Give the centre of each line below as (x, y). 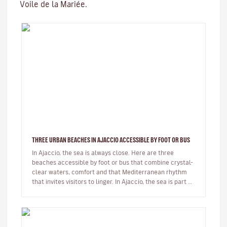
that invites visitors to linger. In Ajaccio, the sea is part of (73, 181)
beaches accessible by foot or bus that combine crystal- (112, 162)
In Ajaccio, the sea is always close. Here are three (103, 153)
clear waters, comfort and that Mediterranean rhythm (109, 172)
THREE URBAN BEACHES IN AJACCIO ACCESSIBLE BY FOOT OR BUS (111, 140)
